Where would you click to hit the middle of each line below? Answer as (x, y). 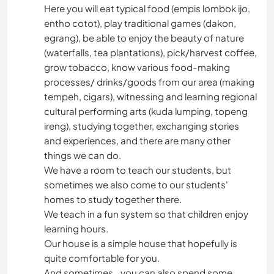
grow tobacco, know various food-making (137, 67)
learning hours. (76, 229)
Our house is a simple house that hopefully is (141, 243)
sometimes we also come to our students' (136, 185)
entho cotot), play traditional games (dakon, (140, 23)
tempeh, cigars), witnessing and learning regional (150, 97)
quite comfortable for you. (102, 258)
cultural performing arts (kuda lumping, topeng (146, 111)
